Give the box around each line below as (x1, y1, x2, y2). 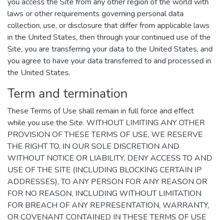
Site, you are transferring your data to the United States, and (7, 44, 213, 55)
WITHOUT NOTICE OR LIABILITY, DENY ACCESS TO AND (7, 153, 212, 164)
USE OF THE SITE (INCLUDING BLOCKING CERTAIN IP (7, 165, 202, 175)
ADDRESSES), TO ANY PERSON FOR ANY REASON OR (7, 176, 207, 187)
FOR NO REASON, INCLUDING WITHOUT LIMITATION (7, 188, 201, 199)
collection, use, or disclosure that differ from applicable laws (7, 20, 210, 31)
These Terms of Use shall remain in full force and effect (7, 106, 194, 116)
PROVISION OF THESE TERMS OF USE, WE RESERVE (7, 129, 203, 140)
